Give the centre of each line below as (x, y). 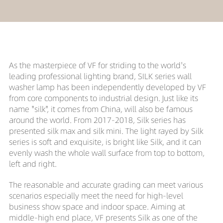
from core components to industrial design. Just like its (103, 98)
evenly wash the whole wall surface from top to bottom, (107, 153)
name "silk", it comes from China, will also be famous (101, 109)
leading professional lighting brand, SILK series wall (100, 76)
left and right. (33, 164)
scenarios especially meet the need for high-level (96, 195)
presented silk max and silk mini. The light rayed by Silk (106, 131)
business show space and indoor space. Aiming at (97, 206)
